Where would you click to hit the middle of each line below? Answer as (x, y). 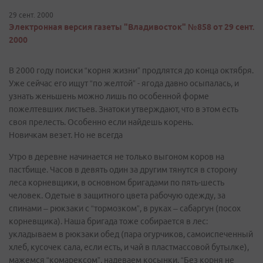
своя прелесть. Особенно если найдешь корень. (101, 122)
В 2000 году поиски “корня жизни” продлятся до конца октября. (131, 70)
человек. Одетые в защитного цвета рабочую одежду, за (117, 195)
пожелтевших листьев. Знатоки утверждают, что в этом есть (124, 109)
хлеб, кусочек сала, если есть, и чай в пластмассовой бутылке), (129, 247)
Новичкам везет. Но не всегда (66, 135)
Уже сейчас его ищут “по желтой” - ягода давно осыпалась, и (124, 83)
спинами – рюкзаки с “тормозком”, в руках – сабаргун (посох (125, 208)
